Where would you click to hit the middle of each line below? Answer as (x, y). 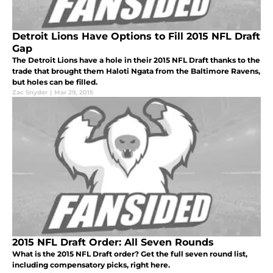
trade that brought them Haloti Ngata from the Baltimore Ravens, (136, 71)
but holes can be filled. (55, 82)
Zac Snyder (30, 93)
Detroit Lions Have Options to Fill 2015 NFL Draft (136, 37)
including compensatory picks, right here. (91, 265)
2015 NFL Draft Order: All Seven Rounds (113, 243)
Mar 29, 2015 (74, 93)
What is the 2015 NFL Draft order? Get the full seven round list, (130, 254)
